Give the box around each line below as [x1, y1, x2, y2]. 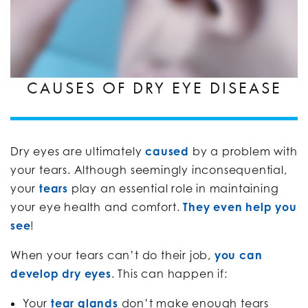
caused [145, 144, 190, 158]
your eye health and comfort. [10, 199, 184, 214]
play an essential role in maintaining [68, 181, 279, 195]
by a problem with [189, 144, 298, 158]
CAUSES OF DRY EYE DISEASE [26, 76, 282, 98]
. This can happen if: [111, 266, 231, 280]
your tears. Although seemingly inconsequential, [10, 162, 287, 177]
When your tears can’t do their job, [10, 247, 214, 262]
